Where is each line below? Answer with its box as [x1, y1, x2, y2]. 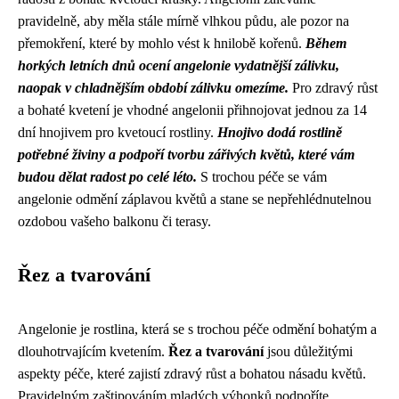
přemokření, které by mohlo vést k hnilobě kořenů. [18, 36, 305, 51]
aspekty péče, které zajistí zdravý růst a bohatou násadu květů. [18, 366, 366, 381]
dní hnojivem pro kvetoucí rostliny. [18, 125, 217, 140]
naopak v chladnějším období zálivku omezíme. [18, 80, 289, 95]
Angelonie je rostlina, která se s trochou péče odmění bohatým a [18, 322, 377, 337]
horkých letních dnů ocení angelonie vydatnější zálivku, [18, 58, 339, 73]
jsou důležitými [264, 344, 353, 359]
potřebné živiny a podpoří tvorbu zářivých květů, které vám [18, 147, 354, 162]
